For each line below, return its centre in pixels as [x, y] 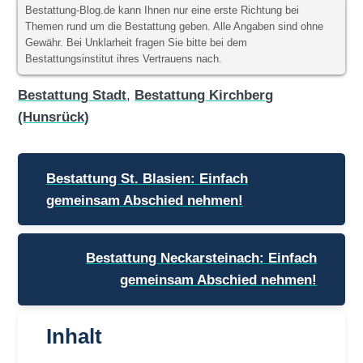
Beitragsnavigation [95, 159]
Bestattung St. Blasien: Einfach [147, 178]
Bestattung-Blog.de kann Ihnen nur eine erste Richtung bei [162, 11]
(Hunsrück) [54, 117]
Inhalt [74, 337]
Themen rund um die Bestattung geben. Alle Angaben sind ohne [175, 27]
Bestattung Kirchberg [204, 95]
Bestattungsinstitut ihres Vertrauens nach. [124, 60]
